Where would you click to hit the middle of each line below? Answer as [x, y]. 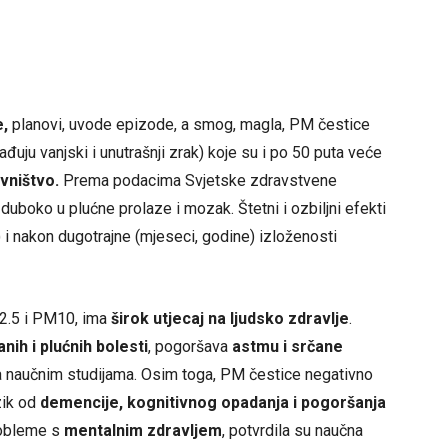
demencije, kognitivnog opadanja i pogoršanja [213, 402]
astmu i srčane [287, 346]
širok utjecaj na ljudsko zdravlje [230, 318]
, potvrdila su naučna [292, 430]
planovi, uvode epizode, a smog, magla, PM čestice [189, 124]
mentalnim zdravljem [143, 430]
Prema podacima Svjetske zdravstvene [198, 180]
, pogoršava [190, 346]
